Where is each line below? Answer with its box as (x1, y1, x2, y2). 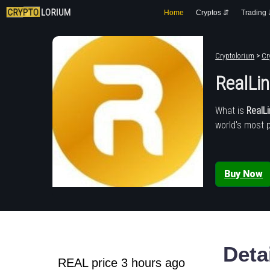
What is (215, 104, 247, 116)
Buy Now (224, 168, 263, 180)
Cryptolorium (215, 52, 255, 60)
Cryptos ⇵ (196, 8, 229, 17)
